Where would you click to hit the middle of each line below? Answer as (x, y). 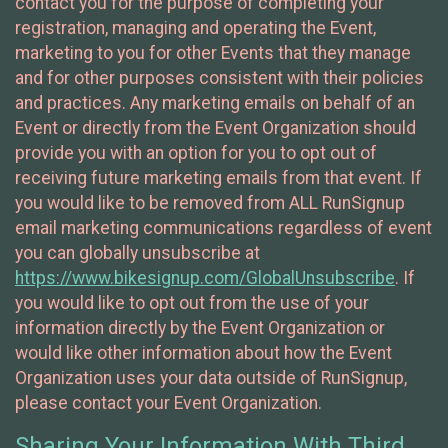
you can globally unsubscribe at (137, 252)
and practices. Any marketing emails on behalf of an (215, 102)
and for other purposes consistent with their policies (219, 77)
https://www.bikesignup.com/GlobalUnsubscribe (205, 277)
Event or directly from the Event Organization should (215, 127)
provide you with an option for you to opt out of (196, 152)
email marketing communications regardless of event (223, 227)
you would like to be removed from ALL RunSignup (210, 202)
